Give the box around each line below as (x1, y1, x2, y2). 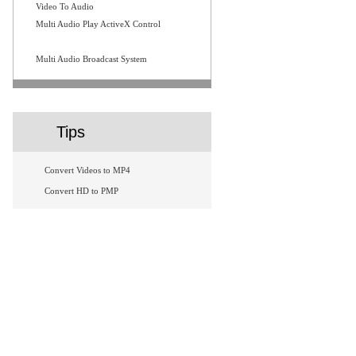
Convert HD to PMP (44, 186, 118, 195)
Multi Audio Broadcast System (36, 54, 147, 64)
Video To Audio (36, 2, 94, 11)
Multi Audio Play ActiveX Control (36, 19, 161, 29)
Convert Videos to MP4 (44, 165, 130, 175)
